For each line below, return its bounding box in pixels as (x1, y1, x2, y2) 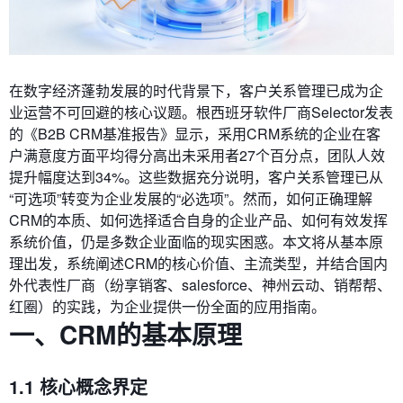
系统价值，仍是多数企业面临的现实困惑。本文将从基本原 (9, 231, 383, 253)
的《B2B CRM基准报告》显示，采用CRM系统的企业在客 (9, 123, 381, 145)
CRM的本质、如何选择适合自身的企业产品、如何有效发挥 (9, 210, 388, 231)
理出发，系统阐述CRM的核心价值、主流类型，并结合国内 (9, 253, 388, 274)
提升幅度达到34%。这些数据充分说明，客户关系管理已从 (9, 166, 383, 188)
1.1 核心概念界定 (9, 373, 148, 400)
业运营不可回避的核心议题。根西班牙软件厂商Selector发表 (9, 102, 393, 123)
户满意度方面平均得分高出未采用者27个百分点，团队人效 (9, 145, 385, 166)
